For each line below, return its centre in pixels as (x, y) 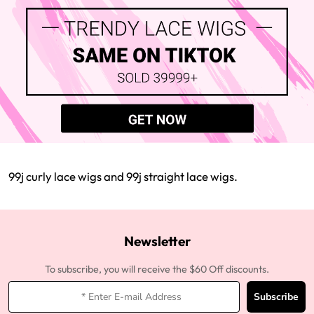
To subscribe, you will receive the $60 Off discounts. (157, 269)
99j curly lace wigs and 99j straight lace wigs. (123, 176)
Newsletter (157, 241)
